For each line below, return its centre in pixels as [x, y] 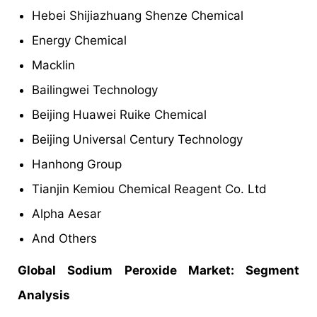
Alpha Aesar [67, 213]
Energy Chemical [79, 40]
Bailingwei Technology [95, 90]
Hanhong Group [77, 164]
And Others [64, 238]
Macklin [53, 65]
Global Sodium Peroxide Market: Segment [158, 270]
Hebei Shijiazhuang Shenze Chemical [138, 15]
